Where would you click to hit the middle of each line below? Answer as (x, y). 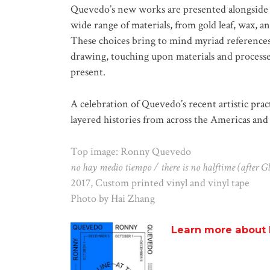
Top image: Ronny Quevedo (131, 151)
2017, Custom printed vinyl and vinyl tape (160, 183)
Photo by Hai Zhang (113, 198)
